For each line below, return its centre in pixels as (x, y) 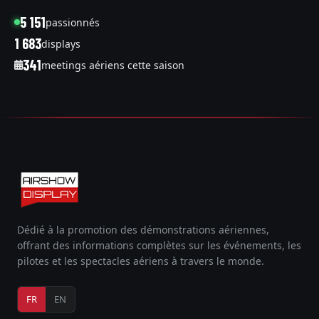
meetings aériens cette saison (113, 65)
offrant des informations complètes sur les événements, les (159, 245)
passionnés (73, 22)
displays (61, 43)
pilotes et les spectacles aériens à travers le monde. (141, 261)
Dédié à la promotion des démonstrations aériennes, (143, 230)
